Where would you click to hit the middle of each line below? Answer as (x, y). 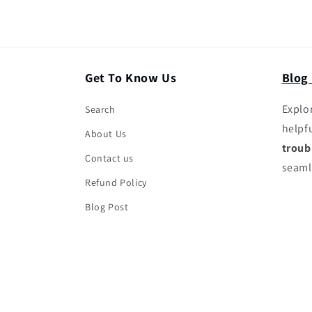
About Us (106, 134)
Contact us (109, 158)
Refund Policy (116, 183)
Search (100, 110)
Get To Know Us (131, 78)
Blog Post (107, 207)
